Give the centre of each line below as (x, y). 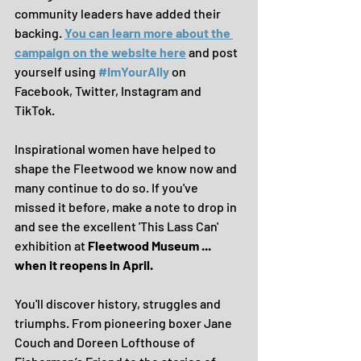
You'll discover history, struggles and (119, 303)
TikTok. (35, 110)
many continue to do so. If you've (108, 187)
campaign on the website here (100, 52)
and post (213, 52)
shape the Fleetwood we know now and (127, 168)
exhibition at (51, 245)
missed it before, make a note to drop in (127, 207)
